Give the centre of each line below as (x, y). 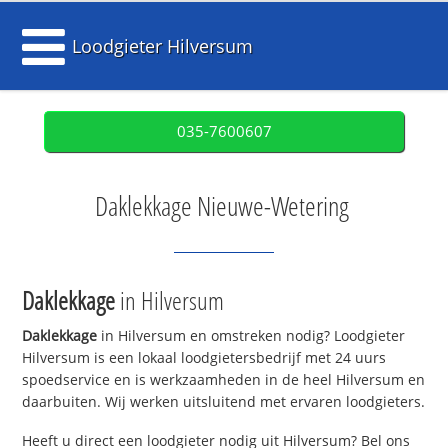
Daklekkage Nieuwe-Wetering (221, 206)
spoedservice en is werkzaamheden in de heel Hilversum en (224, 380)
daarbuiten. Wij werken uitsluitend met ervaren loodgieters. (224, 402)
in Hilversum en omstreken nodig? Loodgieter (251, 336)
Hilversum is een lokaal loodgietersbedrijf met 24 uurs (204, 358)
